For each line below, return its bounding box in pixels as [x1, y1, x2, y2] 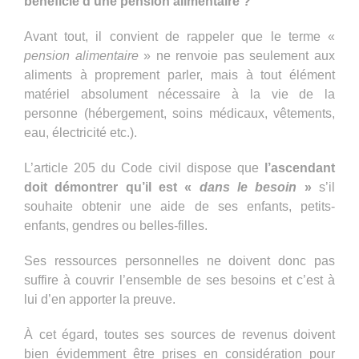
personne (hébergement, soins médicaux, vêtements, [24, 106, 335, 120]
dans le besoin [199, 179, 297, 194]
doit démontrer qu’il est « [24, 179, 200, 194]
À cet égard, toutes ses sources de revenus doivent [24, 327, 335, 341]
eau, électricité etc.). [24, 125, 137, 139]
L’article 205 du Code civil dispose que [24, 160, 264, 175]
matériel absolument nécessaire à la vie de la [24, 87, 335, 101]
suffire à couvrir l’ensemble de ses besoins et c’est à [24, 272, 335, 287]
